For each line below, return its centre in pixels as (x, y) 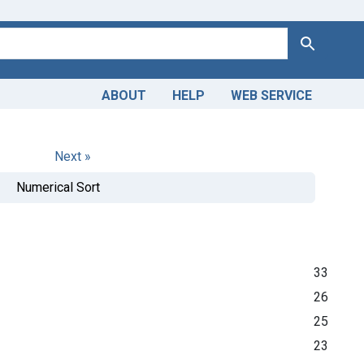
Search (316, 42)
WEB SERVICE (271, 95)
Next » (73, 156)
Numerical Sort (58, 187)
